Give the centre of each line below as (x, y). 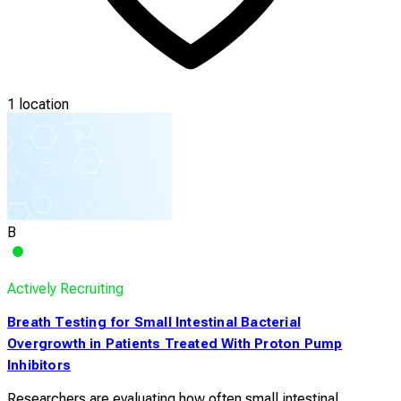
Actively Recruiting (65, 288)
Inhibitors (39, 365)
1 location (38, 104)
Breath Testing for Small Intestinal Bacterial (154, 322)
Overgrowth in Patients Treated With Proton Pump (175, 343)
